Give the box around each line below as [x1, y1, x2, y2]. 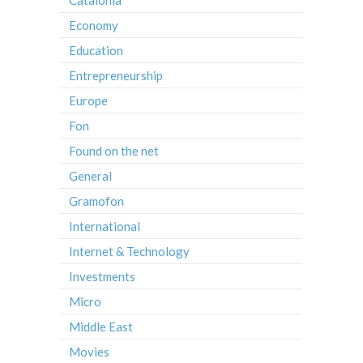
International [69, 219, 140, 234]
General [69, 169, 112, 184]
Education [69, 43, 123, 58]
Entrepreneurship [69, 68, 163, 83]
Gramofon [69, 194, 124, 209]
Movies [69, 344, 109, 360]
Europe [69, 93, 108, 109]
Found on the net [69, 143, 159, 159]
